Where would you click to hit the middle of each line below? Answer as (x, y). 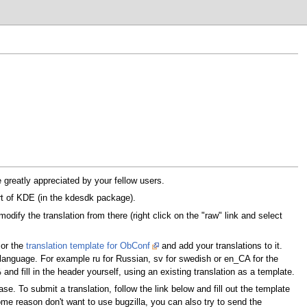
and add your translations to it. (221, 246)
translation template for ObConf (88, 246)
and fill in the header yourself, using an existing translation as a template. (148, 272)
